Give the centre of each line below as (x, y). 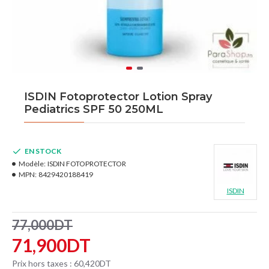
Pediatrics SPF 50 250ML (94, 109)
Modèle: (32, 164)
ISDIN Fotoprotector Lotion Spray (118, 97)
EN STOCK (43, 151)
